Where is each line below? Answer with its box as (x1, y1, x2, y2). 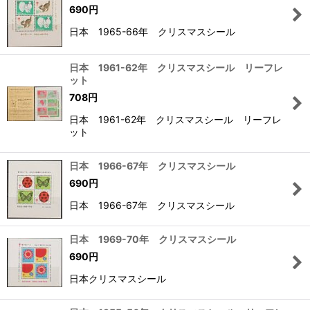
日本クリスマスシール (69, 273, 166, 285)
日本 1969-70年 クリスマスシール (69, 233, 236, 246)
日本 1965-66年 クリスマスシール (69, 25, 235, 37)
